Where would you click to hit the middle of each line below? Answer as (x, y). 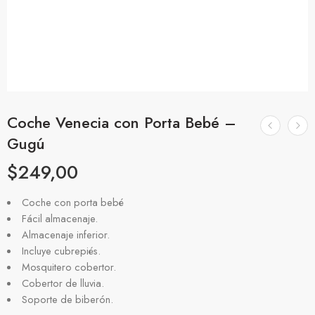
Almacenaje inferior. (65, 234)
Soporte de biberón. (67, 299)
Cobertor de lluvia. (63, 283)
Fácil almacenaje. (59, 218)
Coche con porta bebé (72, 202)
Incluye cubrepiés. (61, 251)
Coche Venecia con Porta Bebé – (122, 123)
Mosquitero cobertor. (69, 267)
